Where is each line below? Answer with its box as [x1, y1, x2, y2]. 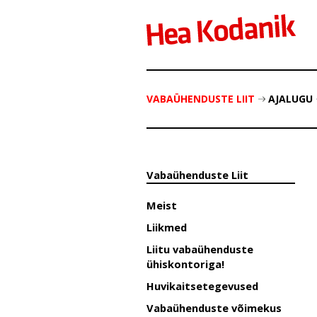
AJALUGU [268, 92, 313, 105]
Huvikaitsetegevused [146, 279, 258, 293]
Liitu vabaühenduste [146, 242, 253, 256]
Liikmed [146, 220, 187, 234]
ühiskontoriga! [146, 257, 224, 271]
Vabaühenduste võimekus [146, 301, 282, 315]
